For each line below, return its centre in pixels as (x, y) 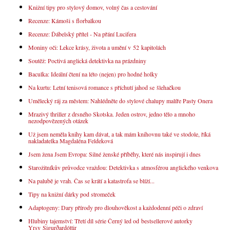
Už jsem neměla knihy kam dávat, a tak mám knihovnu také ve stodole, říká (119, 134)
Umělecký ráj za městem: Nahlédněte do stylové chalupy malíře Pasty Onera (120, 100)
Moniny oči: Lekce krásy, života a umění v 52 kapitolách (97, 47)
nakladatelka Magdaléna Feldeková (71, 140)
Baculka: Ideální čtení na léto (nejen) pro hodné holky (93, 74)
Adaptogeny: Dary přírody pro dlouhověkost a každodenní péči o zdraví (116, 207)
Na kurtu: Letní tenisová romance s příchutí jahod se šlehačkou (104, 87)
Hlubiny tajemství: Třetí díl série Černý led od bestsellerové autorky (110, 221)
